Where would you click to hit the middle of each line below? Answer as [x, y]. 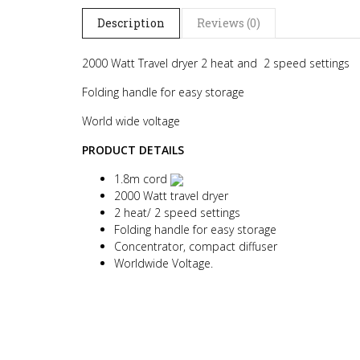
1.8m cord [142, 179]
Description [131, 23]
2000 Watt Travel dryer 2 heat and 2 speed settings [217, 63]
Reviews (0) [229, 23]
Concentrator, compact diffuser [196, 246]
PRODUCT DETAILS [133, 150]
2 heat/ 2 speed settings [177, 213]
